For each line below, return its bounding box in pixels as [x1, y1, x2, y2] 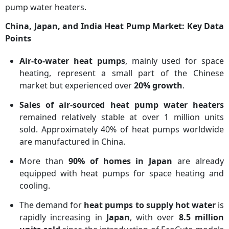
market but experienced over [19, 79, 134, 91]
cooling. [19, 179, 50, 191]
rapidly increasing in [19, 211, 106, 223]
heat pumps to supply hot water [84, 199, 216, 211]
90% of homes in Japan [68, 155, 173, 167]
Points [5, 32, 31, 44]
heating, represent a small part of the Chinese [19, 67, 224, 79]
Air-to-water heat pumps [19, 55, 125, 66]
